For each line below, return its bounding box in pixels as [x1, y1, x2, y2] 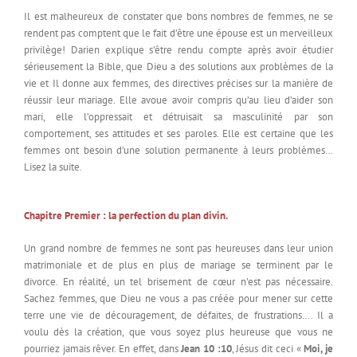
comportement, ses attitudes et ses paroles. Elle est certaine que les [24, 127, 333, 141]
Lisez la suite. [24, 160, 82, 175]
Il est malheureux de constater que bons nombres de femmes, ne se [24, 10, 333, 24]
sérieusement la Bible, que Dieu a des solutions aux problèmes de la [24, 60, 333, 74]
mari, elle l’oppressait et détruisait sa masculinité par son [24, 110, 333, 124]
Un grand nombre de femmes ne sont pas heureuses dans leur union [24, 241, 333, 256]
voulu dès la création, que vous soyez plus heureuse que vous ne [24, 325, 333, 339]
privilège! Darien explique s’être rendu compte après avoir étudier [24, 43, 333, 57]
